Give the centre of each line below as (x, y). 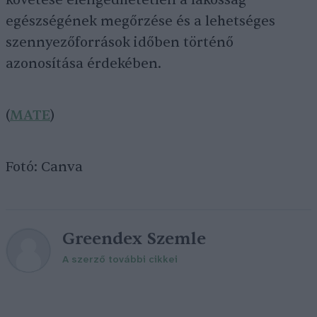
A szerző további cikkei (120, 260)
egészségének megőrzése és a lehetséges (140, 21)
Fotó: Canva (44, 167)
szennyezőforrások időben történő (120, 42)
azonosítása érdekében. (83, 64)
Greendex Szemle (134, 239)
